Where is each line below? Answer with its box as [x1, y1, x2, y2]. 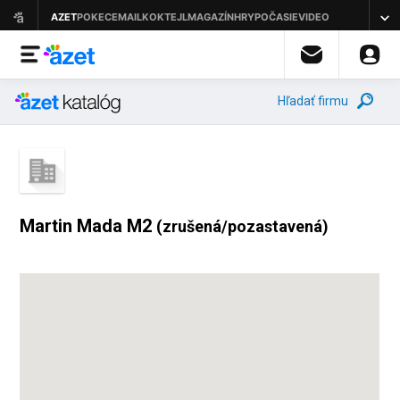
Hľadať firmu [278, 94, 348, 108]
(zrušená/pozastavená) [156, 217, 329, 236]
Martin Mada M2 [20, 215, 157, 237]
